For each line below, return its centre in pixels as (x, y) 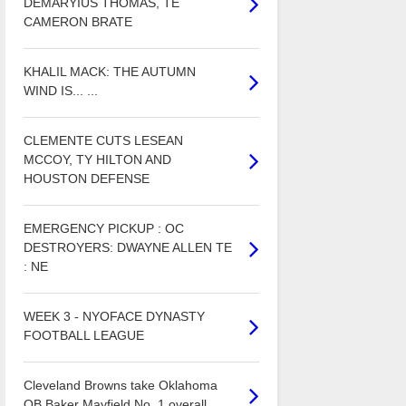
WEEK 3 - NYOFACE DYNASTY (114, 317)
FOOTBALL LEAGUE (83, 336)
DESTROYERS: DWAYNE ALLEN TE (127, 248)
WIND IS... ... (60, 91)
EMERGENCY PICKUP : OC (103, 229)
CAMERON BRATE (77, 22)
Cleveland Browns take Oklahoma (120, 386)
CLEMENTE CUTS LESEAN (103, 141)
